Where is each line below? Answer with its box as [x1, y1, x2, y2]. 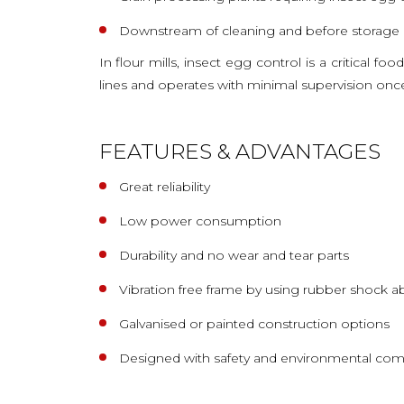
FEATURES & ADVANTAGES [98, 138, 381, 164]
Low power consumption [118, 212, 281, 229]
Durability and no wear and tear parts [118, 246, 349, 263]
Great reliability [118, 178, 210, 195]
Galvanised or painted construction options [118, 315, 390, 332]
